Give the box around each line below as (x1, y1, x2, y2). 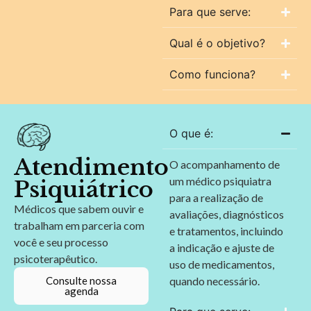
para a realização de (169, 191, 263, 205)
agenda (64, 284, 99, 297)
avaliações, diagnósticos (169, 208, 284, 221)
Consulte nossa (46, 274, 117, 287)
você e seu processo (14, 235, 108, 249)
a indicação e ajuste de (169, 241, 274, 255)
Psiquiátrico (14, 175, 153, 203)
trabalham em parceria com (14, 218, 144, 232)
